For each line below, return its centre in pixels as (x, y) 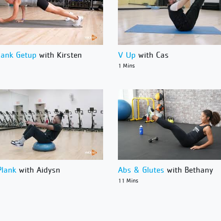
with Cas (152, 55)
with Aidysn (38, 170)
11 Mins (128, 181)
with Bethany (189, 170)
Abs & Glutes (141, 170)
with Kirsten (59, 55)
